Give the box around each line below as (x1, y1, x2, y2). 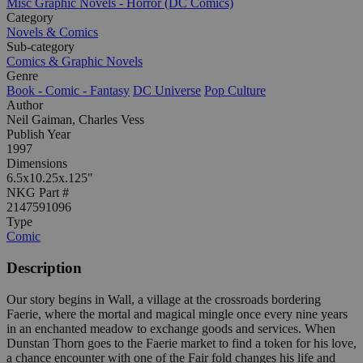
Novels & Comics (6, 25, 98, 40)
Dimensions (6, 156, 67, 171)
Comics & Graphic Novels (6, 54, 143, 69)
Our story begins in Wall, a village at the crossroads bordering (6, 292, 321, 306)
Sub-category (6, 40, 75, 54)
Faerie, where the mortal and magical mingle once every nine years (6, 306, 348, 321)
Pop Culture (204, 83, 266, 98)
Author (6, 98, 43, 113)
